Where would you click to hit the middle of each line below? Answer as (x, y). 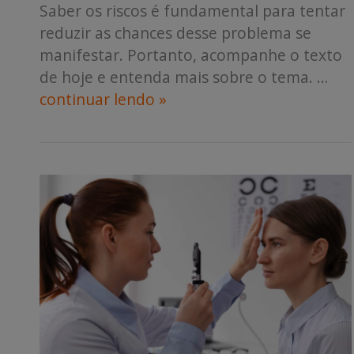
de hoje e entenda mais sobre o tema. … (184, 77)
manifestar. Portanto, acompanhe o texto (191, 55)
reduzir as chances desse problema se (175, 32)
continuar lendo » (103, 99)
